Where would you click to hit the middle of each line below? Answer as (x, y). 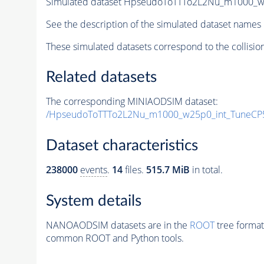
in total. (206, 170)
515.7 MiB (168, 170)
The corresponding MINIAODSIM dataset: (132, 102)
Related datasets (101, 77)
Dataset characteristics (122, 146)
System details (93, 201)
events (93, 170)
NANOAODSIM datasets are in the (118, 225)
